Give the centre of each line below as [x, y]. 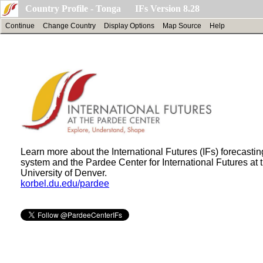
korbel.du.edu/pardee [65, 183]
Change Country [69, 26]
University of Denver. [64, 173]
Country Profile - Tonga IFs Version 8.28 [112, 9]
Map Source [182, 26]
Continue [20, 26]
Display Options [129, 26]
